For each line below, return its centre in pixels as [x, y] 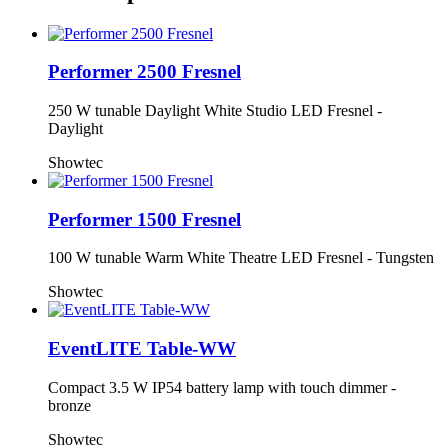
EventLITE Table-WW [142, 349]
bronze [69, 405]
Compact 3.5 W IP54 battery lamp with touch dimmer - [222, 387]
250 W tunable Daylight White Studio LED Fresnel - [215, 110]
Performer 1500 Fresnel [144, 219]
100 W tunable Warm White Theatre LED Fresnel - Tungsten [241, 258]
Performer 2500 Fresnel [144, 72]
